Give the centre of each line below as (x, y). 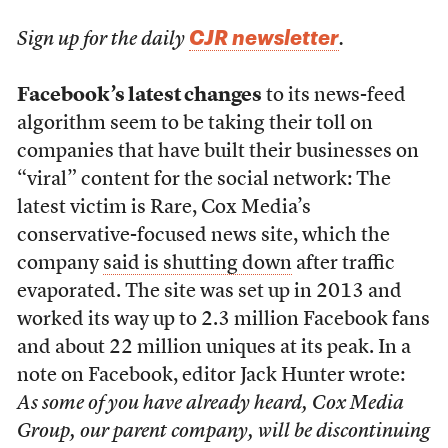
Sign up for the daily (102, 40)
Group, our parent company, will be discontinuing (223, 432)
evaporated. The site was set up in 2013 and (209, 292)
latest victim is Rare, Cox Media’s (163, 208)
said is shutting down (197, 264)
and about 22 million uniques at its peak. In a (213, 348)
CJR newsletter (263, 37)
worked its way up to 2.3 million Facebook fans (223, 320)
